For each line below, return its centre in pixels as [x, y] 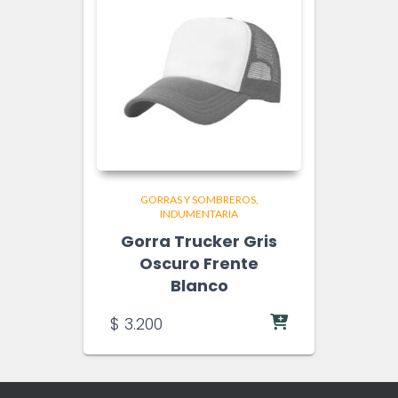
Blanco [199, 286]
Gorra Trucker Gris [199, 241]
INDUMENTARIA [199, 214]
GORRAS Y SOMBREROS [198, 199]
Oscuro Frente [199, 263]
